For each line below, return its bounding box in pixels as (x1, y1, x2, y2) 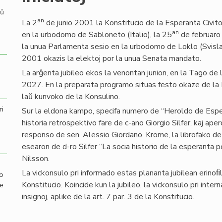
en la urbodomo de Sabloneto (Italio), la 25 (22, 29, 172, 40)
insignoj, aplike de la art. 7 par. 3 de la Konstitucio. (22, 191, 194, 202)
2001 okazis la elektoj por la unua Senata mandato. (22, 53, 201, 64)
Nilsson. (22, 153, 50, 164)
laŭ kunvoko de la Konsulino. (22, 91, 120, 102)
